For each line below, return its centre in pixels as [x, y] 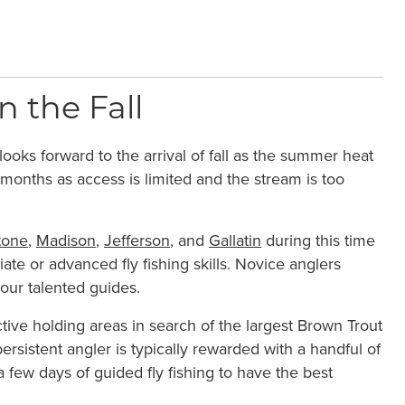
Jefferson [137, 240]
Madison [66, 240]
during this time [318, 240]
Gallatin [235, 240]
